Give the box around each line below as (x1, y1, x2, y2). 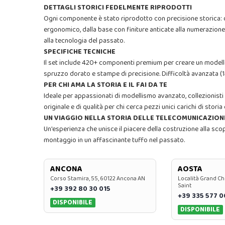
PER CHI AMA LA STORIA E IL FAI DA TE (44, 79, 167, 90)
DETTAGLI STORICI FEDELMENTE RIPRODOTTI (44, 2, 192, 13)
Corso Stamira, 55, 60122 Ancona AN (50, 174, 145, 183)
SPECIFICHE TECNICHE (44, 46, 116, 57)
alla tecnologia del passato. (44, 35, 125, 46)
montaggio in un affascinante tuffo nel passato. (44, 135, 185, 146)
